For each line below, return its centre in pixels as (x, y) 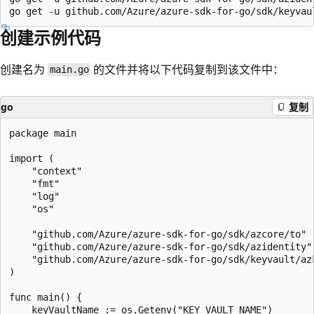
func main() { (46, 297)
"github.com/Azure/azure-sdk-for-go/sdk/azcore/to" (20, 234)
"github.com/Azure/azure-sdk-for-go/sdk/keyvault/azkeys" (20, 259)
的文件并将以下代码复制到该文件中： (187, 69)
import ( (32, 158)
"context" (20, 171)
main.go (69, 70)
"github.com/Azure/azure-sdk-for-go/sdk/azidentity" (20, 246)
